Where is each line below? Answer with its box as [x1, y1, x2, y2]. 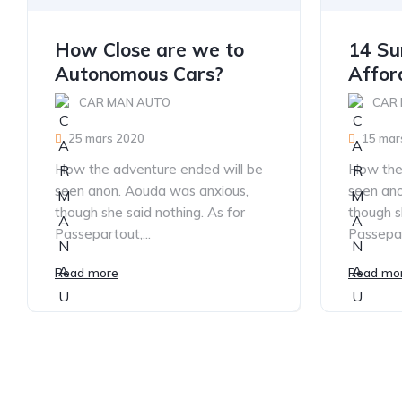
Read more [55, 265, 118, 282]
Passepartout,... [55, 225, 151, 243]
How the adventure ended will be [55, 161, 263, 179]
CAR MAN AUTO [79, 95, 170, 110]
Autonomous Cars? [55, 62, 223, 86]
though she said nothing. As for [55, 204, 245, 222]
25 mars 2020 [68, 131, 144, 146]
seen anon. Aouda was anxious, [55, 182, 249, 200]
